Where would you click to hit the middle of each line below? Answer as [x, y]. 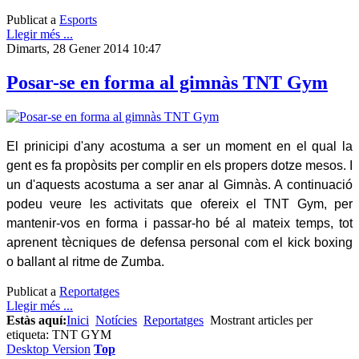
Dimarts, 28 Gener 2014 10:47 [84, 48]
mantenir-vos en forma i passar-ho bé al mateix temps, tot [179, 223]
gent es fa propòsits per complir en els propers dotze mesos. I [179, 165]
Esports [78, 19]
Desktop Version [48, 349]
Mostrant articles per [260, 320]
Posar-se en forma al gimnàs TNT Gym [167, 82]
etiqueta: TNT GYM [59, 334]
